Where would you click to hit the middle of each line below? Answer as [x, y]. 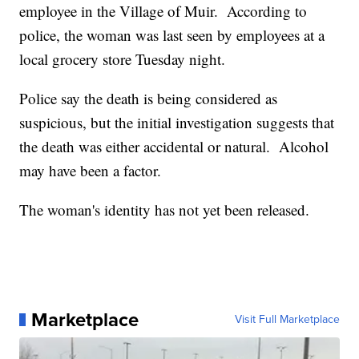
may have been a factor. [91, 171]
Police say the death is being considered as [149, 99]
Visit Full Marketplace [287, 320]
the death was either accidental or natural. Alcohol [174, 147]
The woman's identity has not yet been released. [165, 210]
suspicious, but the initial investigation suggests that [177, 123]
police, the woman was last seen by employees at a [172, 35]
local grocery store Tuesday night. [123, 59]
